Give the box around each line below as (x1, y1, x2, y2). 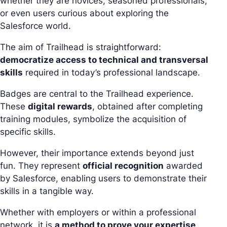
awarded (164, 161, 203, 171)
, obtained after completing (92, 101, 203, 111)
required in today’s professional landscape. (23, 67, 200, 78)
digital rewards (28, 101, 92, 111)
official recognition (83, 161, 164, 171)
